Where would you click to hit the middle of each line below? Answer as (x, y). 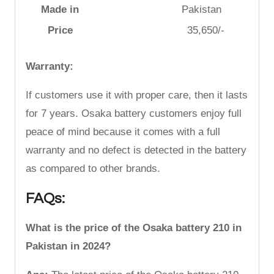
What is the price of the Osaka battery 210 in (134, 228)
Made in (60, 9)
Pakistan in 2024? (68, 246)
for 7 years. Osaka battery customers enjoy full (134, 113)
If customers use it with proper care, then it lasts (137, 95)
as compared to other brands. (93, 168)
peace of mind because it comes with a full (123, 131)
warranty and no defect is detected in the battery (136, 150)
